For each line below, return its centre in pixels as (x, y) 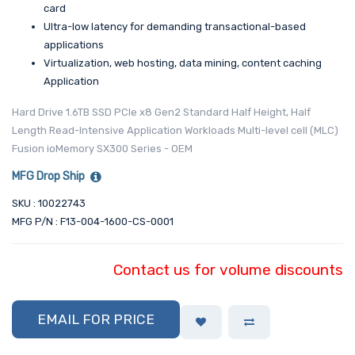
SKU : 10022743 (49, 204)
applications (74, 45)
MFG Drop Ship (48, 177)
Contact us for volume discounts (228, 270)
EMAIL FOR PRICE (96, 319)
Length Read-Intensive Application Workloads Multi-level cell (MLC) (175, 131)
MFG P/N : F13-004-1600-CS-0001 (93, 222)
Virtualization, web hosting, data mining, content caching (183, 63)
